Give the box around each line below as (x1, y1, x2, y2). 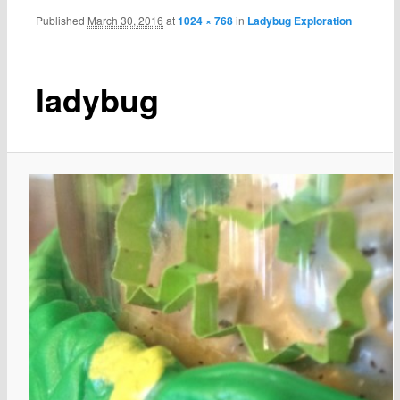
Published (36, 12, 88, 28)
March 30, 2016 (87, 12, 164, 28)
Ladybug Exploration (247, 12, 353, 29)
